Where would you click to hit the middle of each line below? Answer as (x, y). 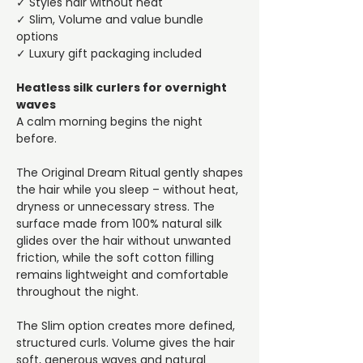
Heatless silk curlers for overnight (122, 88)
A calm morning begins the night (109, 122)
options (37, 37)
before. (36, 139)
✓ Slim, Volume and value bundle (110, 20)
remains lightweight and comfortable (122, 275)
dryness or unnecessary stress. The (115, 207)
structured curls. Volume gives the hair (126, 343)
